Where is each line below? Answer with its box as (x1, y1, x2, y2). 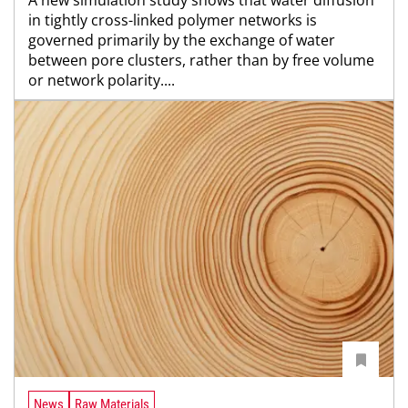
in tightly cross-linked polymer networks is (28, 9, 317, 30)
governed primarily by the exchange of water (28, 29, 335, 50)
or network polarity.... (28, 69, 175, 90)
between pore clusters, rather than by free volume (28, 49, 374, 70)
